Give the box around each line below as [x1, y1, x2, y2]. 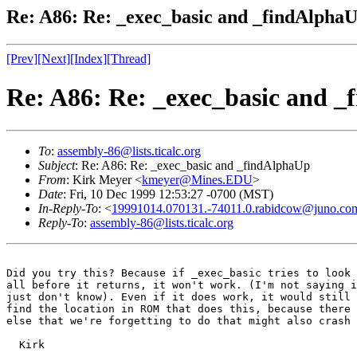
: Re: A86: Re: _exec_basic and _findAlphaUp [75, 158, 310, 172]
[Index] [70, 51, 107, 65]
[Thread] [107, 51, 151, 65]
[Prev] [6, 51, 37, 65]
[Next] [37, 51, 70, 65]
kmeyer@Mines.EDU [142, 172, 253, 186]
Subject [38, 158, 75, 172]
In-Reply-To [38, 201, 98, 215]
